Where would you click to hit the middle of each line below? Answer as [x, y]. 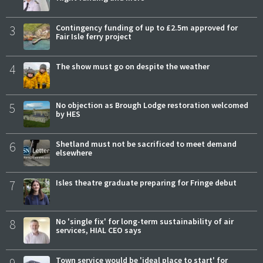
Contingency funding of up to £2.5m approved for [147, 28]
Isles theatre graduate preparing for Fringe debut [146, 183]
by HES [68, 114]
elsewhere [74, 153]
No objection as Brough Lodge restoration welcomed [152, 105]
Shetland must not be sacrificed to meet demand [146, 144]
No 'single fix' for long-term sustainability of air [145, 222]
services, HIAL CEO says [99, 230]
